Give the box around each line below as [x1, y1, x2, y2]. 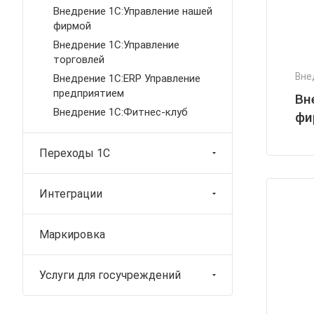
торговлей [53, 53, 104, 66]
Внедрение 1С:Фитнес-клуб [53, 106, 188, 118]
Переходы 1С [39, 146, 110, 160]
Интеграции [39, 187, 102, 200]
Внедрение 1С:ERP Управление [53, 72, 200, 85]
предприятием [53, 87, 124, 100]
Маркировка [39, 228, 105, 241]
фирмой [53, 20, 91, 32]
